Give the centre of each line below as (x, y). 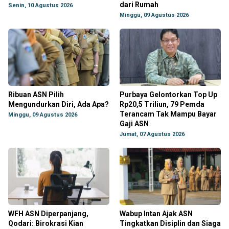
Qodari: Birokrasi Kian (46, 223)
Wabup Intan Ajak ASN (156, 214)
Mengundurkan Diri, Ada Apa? (59, 104)
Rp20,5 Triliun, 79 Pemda (162, 104)
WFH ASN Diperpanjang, (48, 214)
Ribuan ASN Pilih (36, 95)
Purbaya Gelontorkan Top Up (168, 95)
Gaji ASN (134, 124)
